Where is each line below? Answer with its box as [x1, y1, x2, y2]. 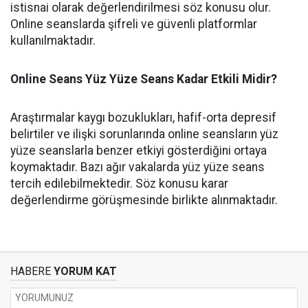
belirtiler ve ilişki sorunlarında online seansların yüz [10, 127, 278, 142]
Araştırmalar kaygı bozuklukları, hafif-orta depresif [10, 111, 276, 125]
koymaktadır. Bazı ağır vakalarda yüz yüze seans [10, 160, 265, 175]
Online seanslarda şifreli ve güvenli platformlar [10, 17, 257, 32]
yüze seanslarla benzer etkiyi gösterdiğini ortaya [10, 144, 267, 158]
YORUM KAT [51, 265, 117, 278]
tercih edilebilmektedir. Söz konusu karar [10, 177, 228, 191]
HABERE [10, 265, 51, 278]
